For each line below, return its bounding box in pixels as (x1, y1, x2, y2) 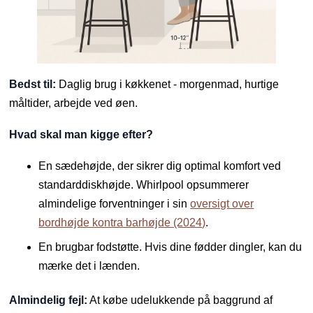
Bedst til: (9, 78, 57, 91)
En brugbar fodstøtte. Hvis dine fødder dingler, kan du (38, 241, 303, 254)
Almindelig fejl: (9, 294, 88, 307)
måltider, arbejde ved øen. (9, 97, 138, 110)
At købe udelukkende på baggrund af (87, 294, 273, 307)
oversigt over (190, 198, 254, 210)
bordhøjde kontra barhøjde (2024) (38, 217, 206, 229)
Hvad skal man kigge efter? (9, 129, 154, 141)
